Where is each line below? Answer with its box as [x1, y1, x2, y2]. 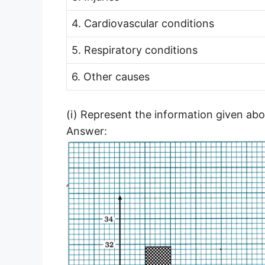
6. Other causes [72, 70, 150, 83]
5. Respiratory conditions [72, 43, 198, 56]
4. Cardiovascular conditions [72, 17, 214, 30]
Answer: [66, 124, 107, 137]
